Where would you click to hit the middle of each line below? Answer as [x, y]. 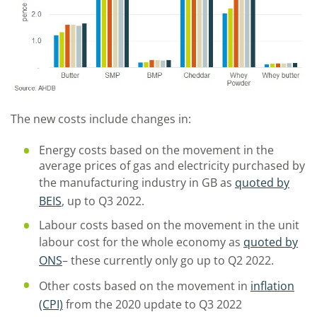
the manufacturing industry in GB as [137, 182]
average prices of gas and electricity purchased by [172, 165]
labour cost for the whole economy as [141, 242]
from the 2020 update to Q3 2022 [152, 304]
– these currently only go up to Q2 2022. [168, 260]
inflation [272, 286]
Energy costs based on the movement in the [156, 150]
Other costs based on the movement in [145, 286]
